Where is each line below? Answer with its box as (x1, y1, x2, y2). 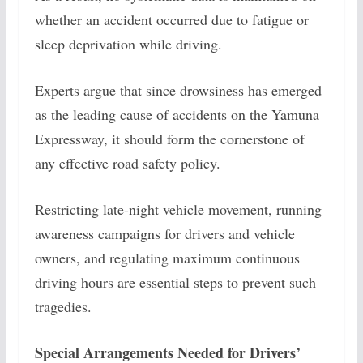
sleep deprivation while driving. (34, 34, 222, 53)
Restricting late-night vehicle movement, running (34, 199, 322, 219)
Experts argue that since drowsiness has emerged (34, 80, 322, 100)
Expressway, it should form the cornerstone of (34, 129, 305, 148)
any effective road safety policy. (34, 153, 220, 173)
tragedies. (34, 297, 92, 316)
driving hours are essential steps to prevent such (34, 272, 316, 292)
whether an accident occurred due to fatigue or (34, 10, 309, 29)
